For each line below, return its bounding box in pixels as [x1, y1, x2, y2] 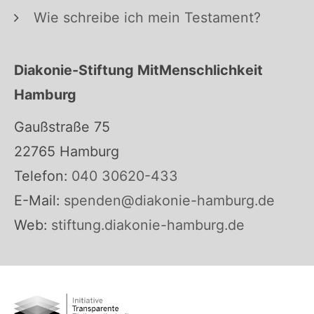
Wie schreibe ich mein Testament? [33, 8, 261, 26]
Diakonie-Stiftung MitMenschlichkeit [14, 61, 263, 78]
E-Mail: [14, 191, 60, 209]
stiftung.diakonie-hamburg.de [47, 216, 245, 233]
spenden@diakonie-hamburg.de [64, 191, 275, 209]
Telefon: [14, 167, 67, 184]
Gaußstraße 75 [14, 118, 110, 135]
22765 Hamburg [14, 142, 119, 160]
